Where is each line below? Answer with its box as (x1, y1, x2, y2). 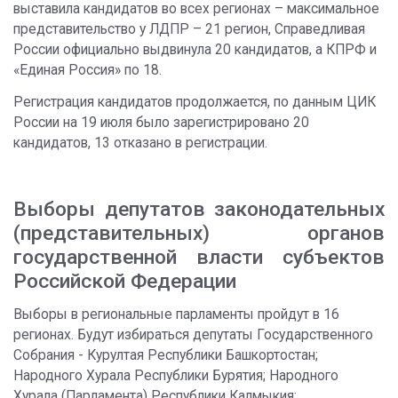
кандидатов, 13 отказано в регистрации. (13, 135, 267, 151)
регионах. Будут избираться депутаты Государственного (13, 327, 373, 343)
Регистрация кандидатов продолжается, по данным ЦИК (13, 94, 376, 110)
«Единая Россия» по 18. (13, 62, 162, 78)
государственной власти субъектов (13, 245, 385, 269)
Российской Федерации (13, 269, 242, 293)
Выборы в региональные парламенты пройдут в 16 (13, 306, 339, 322)
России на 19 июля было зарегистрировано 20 (13, 115, 309, 131)
